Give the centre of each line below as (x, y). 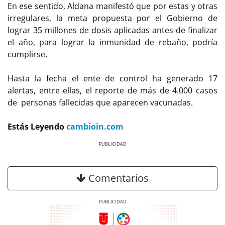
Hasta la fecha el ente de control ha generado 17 (113, 78)
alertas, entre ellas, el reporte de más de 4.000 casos (113, 90)
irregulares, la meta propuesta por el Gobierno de (113, 18)
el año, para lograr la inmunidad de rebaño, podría (113, 42)
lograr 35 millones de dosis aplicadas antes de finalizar (113, 30)
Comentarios (117, 178)
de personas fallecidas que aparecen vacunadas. (100, 102)
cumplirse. (30, 54)
